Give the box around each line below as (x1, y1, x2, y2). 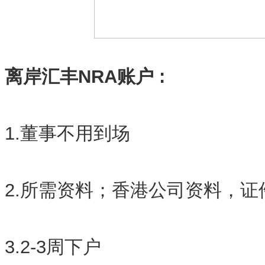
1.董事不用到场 (5, 123, 130, 144)
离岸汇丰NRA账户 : (5, 66, 165, 87)
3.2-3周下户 (5, 237, 101, 257)
